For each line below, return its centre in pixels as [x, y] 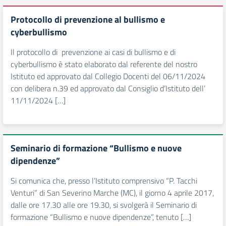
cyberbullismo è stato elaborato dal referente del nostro [105, 64]
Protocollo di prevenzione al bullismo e [88, 19]
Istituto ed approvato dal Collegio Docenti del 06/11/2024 [108, 76]
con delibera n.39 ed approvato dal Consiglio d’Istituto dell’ [108, 88]
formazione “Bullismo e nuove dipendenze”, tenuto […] [101, 217]
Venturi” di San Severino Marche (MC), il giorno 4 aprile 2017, [112, 193]
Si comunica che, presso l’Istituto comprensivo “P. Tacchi [104, 181]
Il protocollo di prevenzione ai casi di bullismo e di [93, 52]
